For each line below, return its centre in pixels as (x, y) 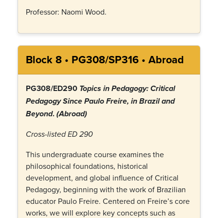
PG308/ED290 (53, 88)
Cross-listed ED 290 (59, 135)
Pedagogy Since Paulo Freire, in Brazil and (100, 102)
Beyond (39, 114)
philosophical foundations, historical (87, 166)
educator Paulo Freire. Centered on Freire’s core (108, 201)
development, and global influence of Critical (102, 178)
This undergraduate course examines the (95, 154)
